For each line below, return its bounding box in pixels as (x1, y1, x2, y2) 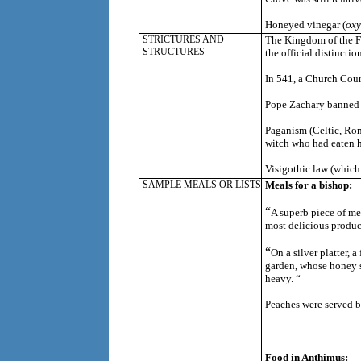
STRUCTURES (142, 46, 205, 58)
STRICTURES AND (142, 34, 224, 46)
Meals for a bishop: (264, 179, 352, 192)
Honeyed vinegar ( (264, 18, 346, 31)
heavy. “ (264, 272, 301, 285)
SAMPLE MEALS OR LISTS (142, 179, 261, 191)
